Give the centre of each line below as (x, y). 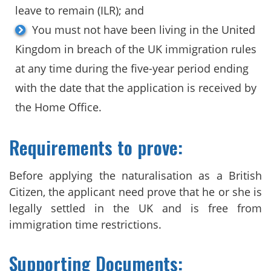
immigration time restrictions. (85, 224)
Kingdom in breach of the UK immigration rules (136, 49)
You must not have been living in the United (144, 29)
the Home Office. (58, 107)
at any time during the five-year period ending (132, 68)
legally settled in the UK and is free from (135, 208)
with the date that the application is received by (136, 87)
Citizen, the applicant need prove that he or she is (135, 191)
